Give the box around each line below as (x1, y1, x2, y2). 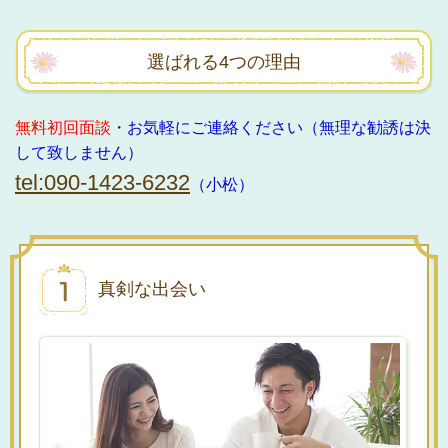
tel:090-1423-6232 (15, 170, 190, 196)
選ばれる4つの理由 (147, 52, 301, 73)
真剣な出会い (98, 279, 206, 300)
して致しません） (15, 144, 159, 162)
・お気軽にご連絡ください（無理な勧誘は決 (111, 119, 431, 137)
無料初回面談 (15, 119, 111, 137)
